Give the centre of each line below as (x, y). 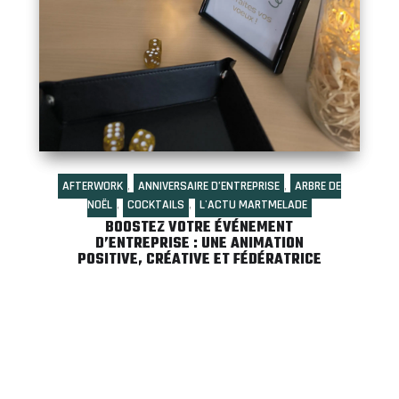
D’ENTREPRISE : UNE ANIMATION (199, 244)
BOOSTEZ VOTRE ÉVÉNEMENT (199, 228)
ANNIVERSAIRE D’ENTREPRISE (208, 186)
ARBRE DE (318, 186)
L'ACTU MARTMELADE (253, 204)
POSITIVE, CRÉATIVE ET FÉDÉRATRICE (199, 260)
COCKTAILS (155, 204)
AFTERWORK (92, 186)
